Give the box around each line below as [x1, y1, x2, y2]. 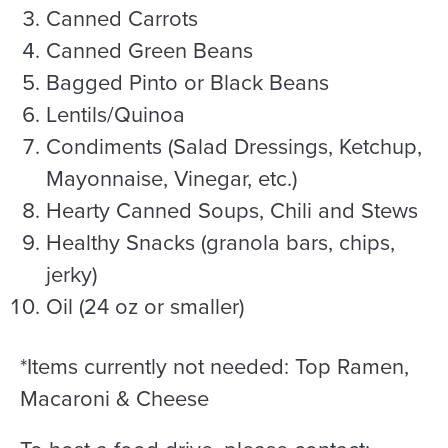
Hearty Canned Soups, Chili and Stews [46, 194, 419, 228]
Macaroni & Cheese [20, 381, 209, 415]
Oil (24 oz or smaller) [46, 290, 245, 324]
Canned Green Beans [46, 34, 254, 68]
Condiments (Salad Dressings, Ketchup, [46, 130, 423, 164]
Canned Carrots [46, 2, 199, 36]
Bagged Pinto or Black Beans [46, 66, 330, 100]
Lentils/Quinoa [46, 98, 186, 132]
